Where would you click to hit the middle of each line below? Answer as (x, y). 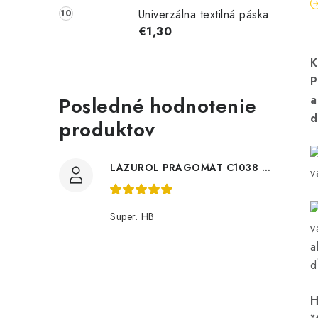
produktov (107, 129)
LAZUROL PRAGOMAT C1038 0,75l (266, 167)
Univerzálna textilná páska (203, 14)
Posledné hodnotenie (158, 106)
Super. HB (132, 216)
